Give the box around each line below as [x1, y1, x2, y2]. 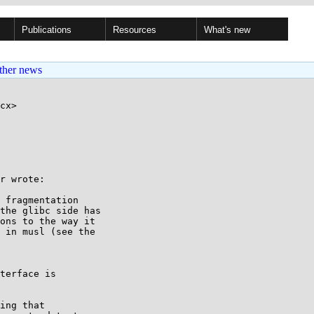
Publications [22, 25, 71, 35]
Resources [113, 25, 156, 35]
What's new [204, 25, 250, 35]
